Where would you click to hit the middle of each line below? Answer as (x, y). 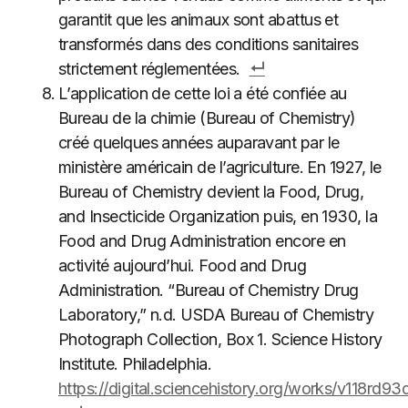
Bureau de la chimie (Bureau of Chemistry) (207, 118)
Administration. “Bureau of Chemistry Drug (209, 290)
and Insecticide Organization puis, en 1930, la (218, 216)
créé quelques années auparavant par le (199, 143)
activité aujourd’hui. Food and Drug (183, 265)
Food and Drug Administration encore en (202, 241)
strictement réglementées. (149, 69)
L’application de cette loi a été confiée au (203, 93)
